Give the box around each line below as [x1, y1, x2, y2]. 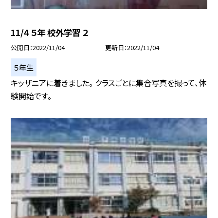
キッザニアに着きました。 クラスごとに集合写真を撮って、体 [11, 76, 207, 89]
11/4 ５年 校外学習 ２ [11, 26, 89, 39]
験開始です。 [11, 90, 52, 102]
